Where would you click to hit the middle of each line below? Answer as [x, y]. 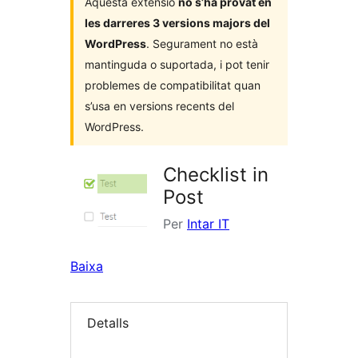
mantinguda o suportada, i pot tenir [177, 64]
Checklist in [216, 174]
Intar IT [208, 223]
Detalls [108, 322]
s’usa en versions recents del [159, 105]
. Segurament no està [202, 43]
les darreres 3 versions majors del [177, 22]
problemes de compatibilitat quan [173, 85]
